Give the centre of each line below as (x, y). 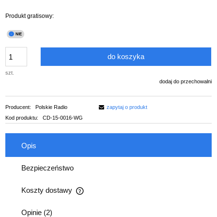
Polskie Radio (51, 107)
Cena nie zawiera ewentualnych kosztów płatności (85, 196)
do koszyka (126, 57)
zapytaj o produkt (127, 107)
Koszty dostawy (48, 190)
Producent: (19, 107)
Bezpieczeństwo (47, 168)
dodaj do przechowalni (186, 82)
